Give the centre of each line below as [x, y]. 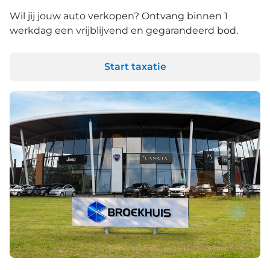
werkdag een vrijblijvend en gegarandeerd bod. [124, 30]
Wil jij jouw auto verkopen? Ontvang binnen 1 [119, 16]
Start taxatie [135, 67]
